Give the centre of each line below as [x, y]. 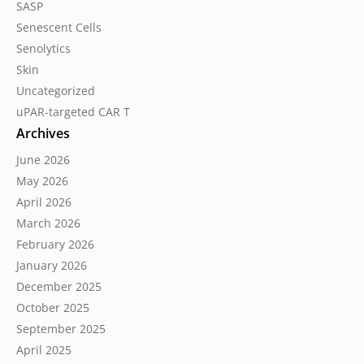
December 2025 [59, 286]
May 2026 [42, 181]
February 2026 [55, 244]
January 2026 [52, 265]
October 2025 [53, 308]
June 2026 [43, 160]
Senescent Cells [59, 27]
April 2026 [44, 202]
